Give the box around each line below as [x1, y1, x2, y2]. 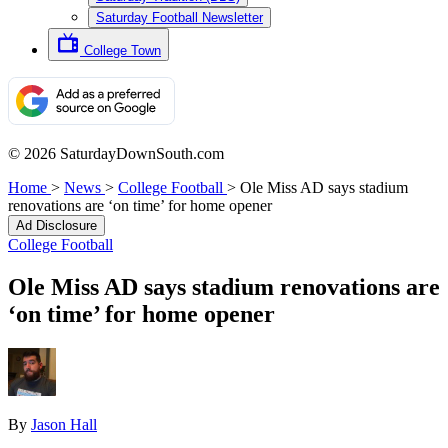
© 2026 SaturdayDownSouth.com [8, 145, 224, 162]
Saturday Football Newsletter [96, 10, 263, 25]
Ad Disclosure [16, 218, 97, 233]
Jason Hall [31, 415, 97, 433]
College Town [84, 43, 161, 58]
